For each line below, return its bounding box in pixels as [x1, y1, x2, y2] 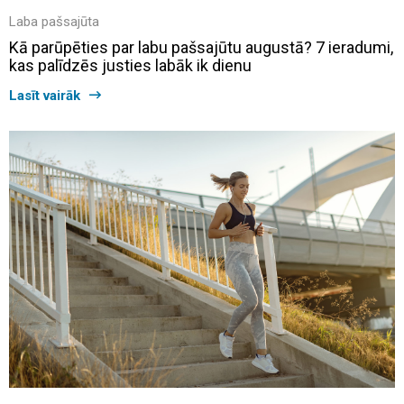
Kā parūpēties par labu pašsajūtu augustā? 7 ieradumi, [9, 37, 393, 57]
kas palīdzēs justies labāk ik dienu [9, 55, 252, 75]
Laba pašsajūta [9, 13, 99, 30]
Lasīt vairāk [9, 87, 80, 104]
